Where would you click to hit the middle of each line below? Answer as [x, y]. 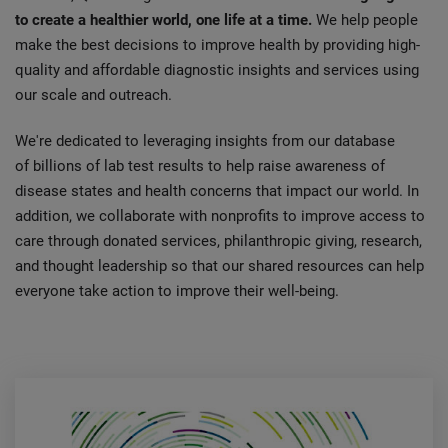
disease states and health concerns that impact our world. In [217, 191]
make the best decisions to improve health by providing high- [217, 45]
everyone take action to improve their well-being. [177, 291]
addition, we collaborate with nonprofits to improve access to [220, 216]
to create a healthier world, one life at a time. [165, 20]
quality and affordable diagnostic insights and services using [217, 70]
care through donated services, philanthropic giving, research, [218, 241]
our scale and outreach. [93, 95]
